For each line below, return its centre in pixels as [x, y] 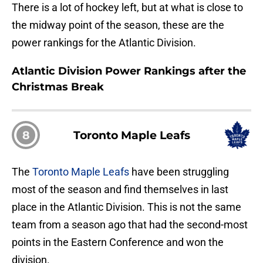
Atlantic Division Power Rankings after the [129, 71]
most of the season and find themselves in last [120, 190]
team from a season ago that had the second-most [130, 225]
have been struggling [179, 172]
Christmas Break [58, 87]
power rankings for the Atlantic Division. [104, 43]
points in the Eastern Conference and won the [118, 242]
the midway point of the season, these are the [118, 25]
